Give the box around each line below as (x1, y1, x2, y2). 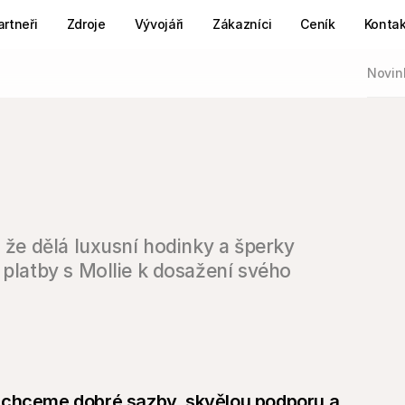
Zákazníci (212, 16, 272, 32)
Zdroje (66, 16, 106, 32)
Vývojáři (134, 16, 184, 32)
